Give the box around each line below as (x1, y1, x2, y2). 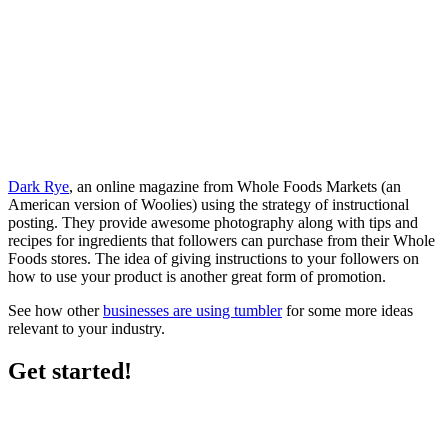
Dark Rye (8, 177, 69, 195)
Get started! (8, 357, 132, 384)
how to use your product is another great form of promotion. (8, 267, 386, 285)
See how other (8, 301, 103, 319)
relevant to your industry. (8, 319, 165, 337)
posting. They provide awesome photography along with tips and (8, 213, 418, 231)
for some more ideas (282, 301, 413, 319)
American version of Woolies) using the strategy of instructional (8, 195, 409, 213)
